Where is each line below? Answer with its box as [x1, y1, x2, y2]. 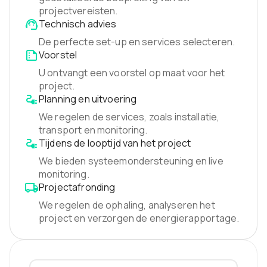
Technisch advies [39, 17, 117, 31]
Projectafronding [39, 181, 116, 194]
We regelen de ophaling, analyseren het [39, 198, 215, 212]
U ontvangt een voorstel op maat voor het [39, 66, 225, 80]
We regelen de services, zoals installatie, [39, 110, 220, 124]
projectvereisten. [39, 4, 118, 18]
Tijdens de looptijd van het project [39, 136, 191, 150]
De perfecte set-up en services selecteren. [39, 35, 235, 49]
